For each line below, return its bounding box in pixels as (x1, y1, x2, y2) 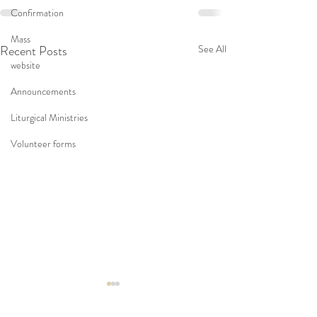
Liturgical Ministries (11, 110, 88, 125)
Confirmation (11, 6, 64, 20)
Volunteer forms (11, 137, 76, 151)
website (11, 58, 40, 72)
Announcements (11, 84, 76, 98)
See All (198, 42, 226, 56)
